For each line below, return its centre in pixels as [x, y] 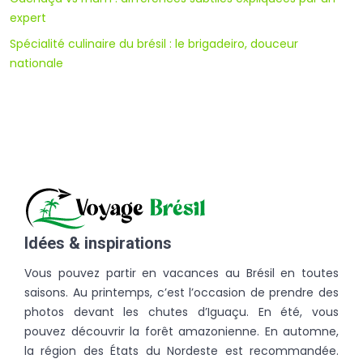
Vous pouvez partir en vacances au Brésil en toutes [181, 273]
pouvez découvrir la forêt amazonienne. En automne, [181, 331]
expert [28, 17]
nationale [36, 63]
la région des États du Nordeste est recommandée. [181, 350]
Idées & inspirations [98, 243]
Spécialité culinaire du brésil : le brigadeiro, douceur [154, 43]
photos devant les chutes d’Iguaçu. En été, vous [181, 312]
